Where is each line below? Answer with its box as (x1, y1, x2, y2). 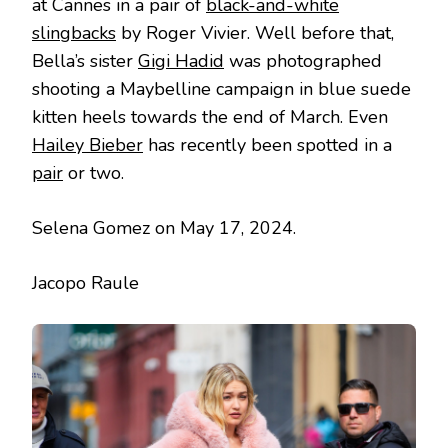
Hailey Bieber (32, 132, 143, 157)
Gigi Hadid (138, 48, 224, 73)
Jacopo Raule (32, 270, 139, 295)
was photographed (224, 48, 382, 73)
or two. (63, 160, 124, 185)
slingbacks (32, 20, 116, 45)
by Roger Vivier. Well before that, (116, 20, 394, 45)
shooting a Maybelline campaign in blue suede (32, 76, 411, 101)
